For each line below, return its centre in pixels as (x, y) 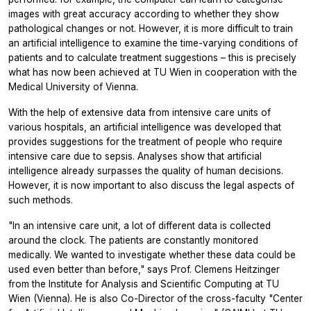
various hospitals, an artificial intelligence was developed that (145, 127)
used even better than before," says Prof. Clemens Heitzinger (144, 270)
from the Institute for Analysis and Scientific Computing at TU (144, 284)
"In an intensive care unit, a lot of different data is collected (140, 226)
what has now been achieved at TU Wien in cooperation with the (153, 73)
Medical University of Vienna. (73, 87)
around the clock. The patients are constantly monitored (133, 241)
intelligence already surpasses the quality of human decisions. (146, 171)
